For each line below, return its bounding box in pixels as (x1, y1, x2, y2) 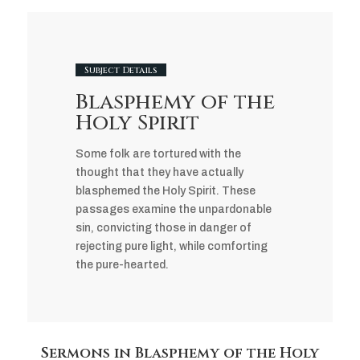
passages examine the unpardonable (75, 203, 272, 216)
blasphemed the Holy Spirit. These (75, 185, 256, 198)
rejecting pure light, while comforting (75, 240, 268, 253)
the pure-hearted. (75, 259, 169, 272)
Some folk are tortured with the (75, 148, 241, 161)
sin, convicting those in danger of (75, 222, 252, 235)
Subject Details (84, 63, 157, 76)
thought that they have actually (75, 166, 243, 179)
